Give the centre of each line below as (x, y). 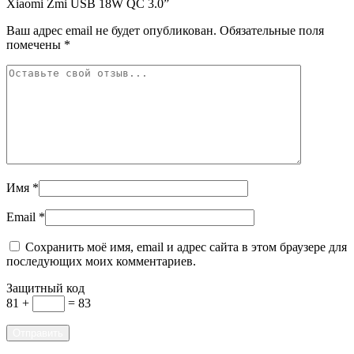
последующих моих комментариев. (101, 262)
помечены (35, 45)
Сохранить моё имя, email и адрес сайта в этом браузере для (186, 247)
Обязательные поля (272, 31)
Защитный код (45, 288)
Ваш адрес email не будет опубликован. (111, 31)
